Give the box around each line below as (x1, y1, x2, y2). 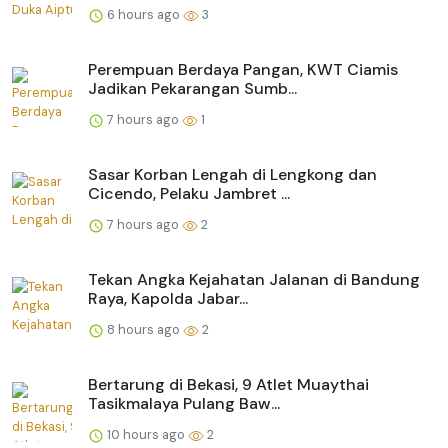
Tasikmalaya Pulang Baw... (88, 393, 280, 415)
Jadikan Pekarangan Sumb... (88, 78, 297, 100)
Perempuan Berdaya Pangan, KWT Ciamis (88, 59, 398, 81)
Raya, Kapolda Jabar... (88, 288, 248, 310)
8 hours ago (104, 321, 183, 339)
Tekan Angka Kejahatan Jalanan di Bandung (88, 269, 420, 291)
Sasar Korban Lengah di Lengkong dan (88, 164, 377, 186)
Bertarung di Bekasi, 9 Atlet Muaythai (88, 374, 369, 396)
